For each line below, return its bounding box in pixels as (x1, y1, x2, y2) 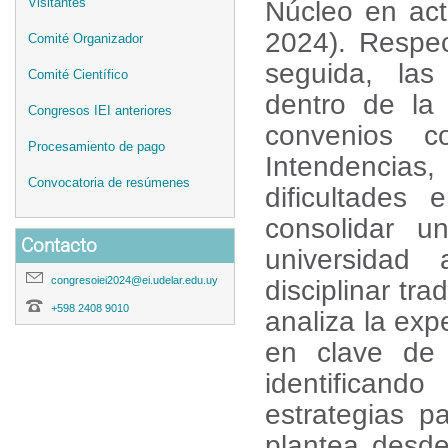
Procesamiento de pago (28, 138, 165, 154)
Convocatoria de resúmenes (28, 174, 190, 190)
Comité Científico (28, 66, 128, 82)
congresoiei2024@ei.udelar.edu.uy (51, 274, 218, 287)
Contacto (21, 233, 97, 257)
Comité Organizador (28, 30, 143, 46)
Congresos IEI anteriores (28, 102, 172, 118)
